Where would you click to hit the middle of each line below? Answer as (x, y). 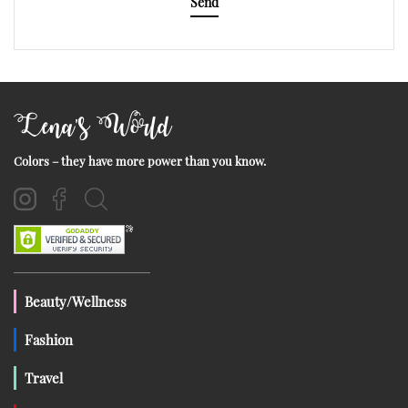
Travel (44, 378)
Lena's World (92, 127)
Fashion (49, 340)
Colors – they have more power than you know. (140, 161)
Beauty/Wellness (76, 302)
